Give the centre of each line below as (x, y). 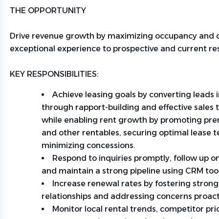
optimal (174, 133)
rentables (101, 133)
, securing (139, 133)
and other (61, 133)
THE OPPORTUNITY (48, 11)
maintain (76, 171)
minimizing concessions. (89, 145)
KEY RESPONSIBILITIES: (55, 74)
